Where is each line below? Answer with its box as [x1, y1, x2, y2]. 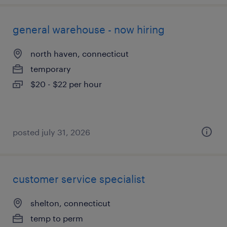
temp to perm [30, 213, 83, 223]
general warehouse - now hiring [13, 23, 165, 35]
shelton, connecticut [30, 198, 110, 208]
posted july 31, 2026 [13, 127, 90, 137]
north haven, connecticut [30, 49, 129, 58]
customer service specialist [13, 173, 145, 185]
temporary [30, 64, 71, 73]
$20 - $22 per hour [30, 79, 102, 89]
